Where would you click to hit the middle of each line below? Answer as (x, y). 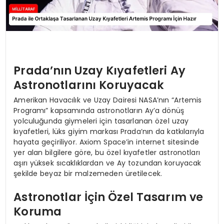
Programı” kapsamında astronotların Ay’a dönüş (99, 110)
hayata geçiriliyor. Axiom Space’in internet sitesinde (106, 142)
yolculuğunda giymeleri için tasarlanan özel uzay (101, 121)
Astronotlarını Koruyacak (89, 85)
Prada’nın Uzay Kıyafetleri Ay (99, 71)
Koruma (38, 212)
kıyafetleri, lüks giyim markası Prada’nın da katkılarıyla (109, 131)
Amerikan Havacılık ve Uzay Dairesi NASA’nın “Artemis (108, 100)
